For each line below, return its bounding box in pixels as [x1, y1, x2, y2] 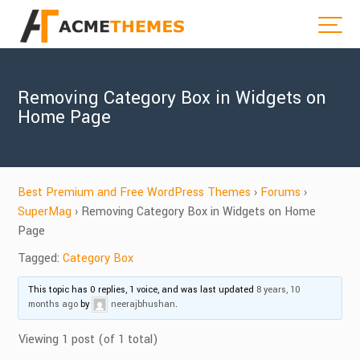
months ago [28, 297, 78, 310]
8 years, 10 [256, 284, 301, 296]
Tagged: [18, 250, 63, 267]
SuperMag [18, 203, 72, 220]
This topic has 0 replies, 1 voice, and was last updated [28, 284, 256, 296]
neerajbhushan [111, 297, 175, 310]
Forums [260, 184, 301, 201]
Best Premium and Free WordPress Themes [18, 184, 252, 201]
